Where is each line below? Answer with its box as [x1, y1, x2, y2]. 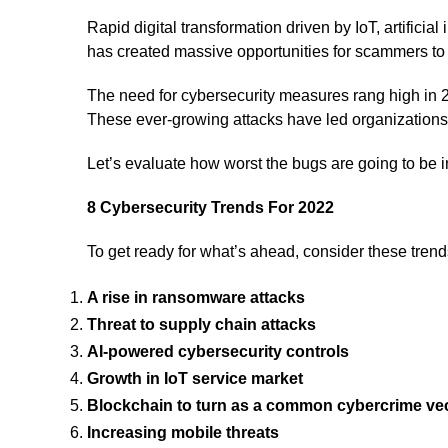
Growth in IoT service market [87, 370, 307, 387]
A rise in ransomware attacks [87, 289, 305, 306]
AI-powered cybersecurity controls [87, 343, 349, 360]
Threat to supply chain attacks [87, 316, 316, 333]
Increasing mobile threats [87, 424, 283, 441]
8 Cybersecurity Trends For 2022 [87, 199, 334, 216]
